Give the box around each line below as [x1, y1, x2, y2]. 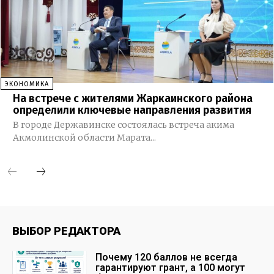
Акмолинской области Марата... [12, 131, 156, 143]
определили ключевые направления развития [12, 103, 251, 117]
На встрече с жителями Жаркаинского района [12, 91, 253, 105]
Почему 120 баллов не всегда [95, 251, 238, 263]
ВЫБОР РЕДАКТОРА [12, 224, 120, 237]
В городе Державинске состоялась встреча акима [12, 119, 234, 130]
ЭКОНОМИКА [4, 80, 49, 88]
